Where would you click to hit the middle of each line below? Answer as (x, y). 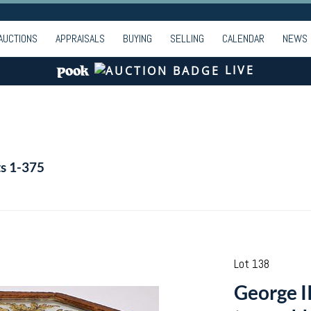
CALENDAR (243, 39)
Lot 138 (251, 264)
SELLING (187, 39)
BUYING (137, 39)
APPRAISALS (80, 39)
